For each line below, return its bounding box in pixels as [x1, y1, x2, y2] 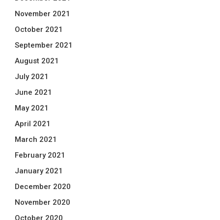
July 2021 [15, 72, 49, 81]
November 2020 [15, 198, 70, 207]
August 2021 [15, 56, 59, 65]
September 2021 [15, 41, 73, 50]
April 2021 [15, 119, 51, 128]
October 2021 [15, 25, 63, 34]
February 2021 [15, 151, 65, 160]
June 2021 [15, 88, 52, 97]
